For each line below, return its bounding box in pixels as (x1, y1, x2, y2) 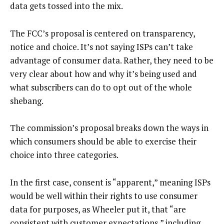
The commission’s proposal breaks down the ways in (10, 122, 208, 134)
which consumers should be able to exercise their (10, 135, 196, 147)
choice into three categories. (10, 149, 118, 161)
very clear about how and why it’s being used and (10, 67, 197, 79)
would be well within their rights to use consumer (10, 189, 197, 201)
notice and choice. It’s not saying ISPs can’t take (10, 40, 193, 52)
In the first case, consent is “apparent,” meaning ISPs (10, 176, 210, 188)
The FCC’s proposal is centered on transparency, (10, 27, 195, 39)
